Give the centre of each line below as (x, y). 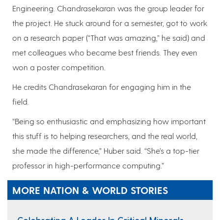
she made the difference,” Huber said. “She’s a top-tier (106, 151)
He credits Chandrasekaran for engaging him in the (102, 87)
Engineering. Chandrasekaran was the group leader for (108, 8)
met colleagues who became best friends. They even (105, 53)
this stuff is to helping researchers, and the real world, (105, 136)
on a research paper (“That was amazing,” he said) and (109, 38)
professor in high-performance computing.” (89, 165)
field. (21, 102)
